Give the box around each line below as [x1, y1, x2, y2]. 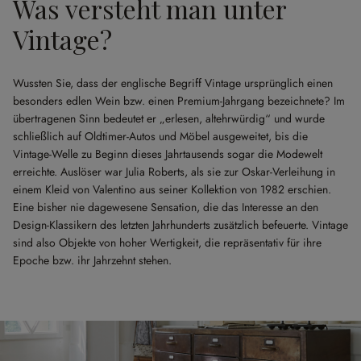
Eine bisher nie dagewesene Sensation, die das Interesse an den [13, 199, 318, 215]
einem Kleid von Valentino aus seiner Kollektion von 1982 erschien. [13, 181, 331, 197]
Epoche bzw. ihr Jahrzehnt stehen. [13, 252, 172, 268]
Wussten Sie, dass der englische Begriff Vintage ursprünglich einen [13, 75, 333, 91]
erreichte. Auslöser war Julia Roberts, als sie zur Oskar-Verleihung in [13, 164, 335, 180]
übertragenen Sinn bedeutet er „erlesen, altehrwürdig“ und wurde [13, 110, 325, 127]
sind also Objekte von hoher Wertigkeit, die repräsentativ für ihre [13, 234, 322, 251]
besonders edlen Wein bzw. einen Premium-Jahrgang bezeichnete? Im [13, 93, 345, 109]
